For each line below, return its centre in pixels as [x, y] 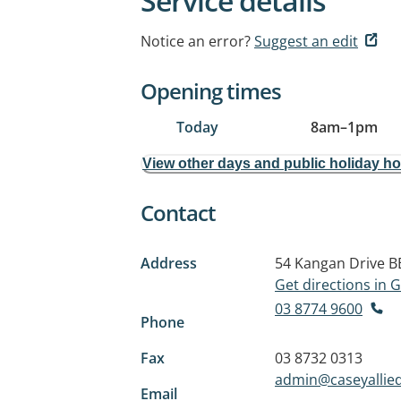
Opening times [211, 91]
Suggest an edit [306, 41]
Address [169, 263]
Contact [178, 213]
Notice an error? [196, 41]
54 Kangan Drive [330, 263]
